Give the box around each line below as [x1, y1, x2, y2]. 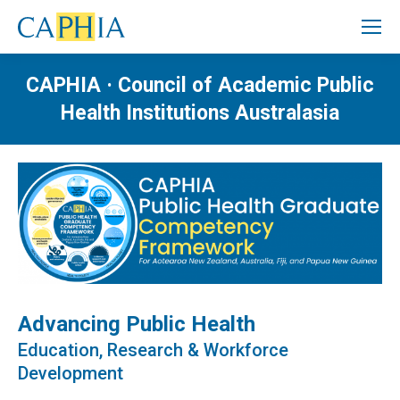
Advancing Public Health [18, 311, 255, 337]
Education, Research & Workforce [18, 338, 288, 361]
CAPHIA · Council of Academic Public [26, 73, 374, 97]
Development [18, 362, 123, 384]
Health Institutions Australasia [61, 101, 339, 125]
